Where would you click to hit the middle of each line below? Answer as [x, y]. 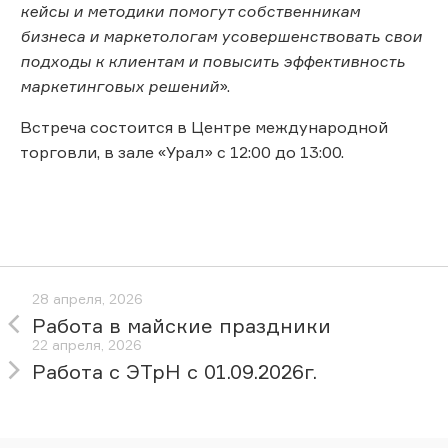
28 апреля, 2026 [87, 299]
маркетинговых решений [119, 85]
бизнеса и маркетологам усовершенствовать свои [221, 35]
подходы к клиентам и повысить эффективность [212, 60]
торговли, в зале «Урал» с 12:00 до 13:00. [182, 151]
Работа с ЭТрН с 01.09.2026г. [174, 372]
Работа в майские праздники [181, 326]
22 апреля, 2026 [87, 345]
